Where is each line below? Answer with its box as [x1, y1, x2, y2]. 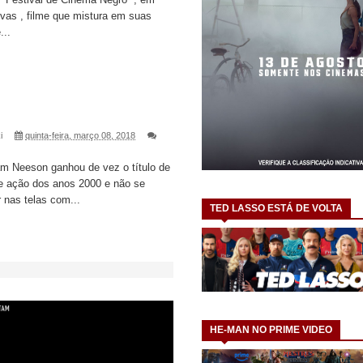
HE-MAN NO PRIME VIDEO [210, 323, 332, 335]
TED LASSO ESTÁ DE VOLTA [210, 203, 343, 215]
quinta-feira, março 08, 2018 [25, 130, 135, 140]
